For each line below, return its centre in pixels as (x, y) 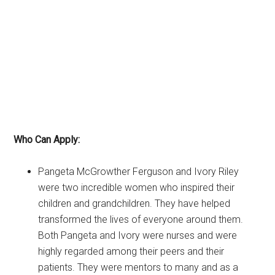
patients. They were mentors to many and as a (138, 267)
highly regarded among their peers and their (131, 251)
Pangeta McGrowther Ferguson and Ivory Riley (139, 171)
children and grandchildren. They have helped (134, 203)
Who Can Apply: (47, 139)
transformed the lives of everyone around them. (141, 219)
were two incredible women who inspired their (137, 187)
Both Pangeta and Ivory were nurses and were (138, 235)
